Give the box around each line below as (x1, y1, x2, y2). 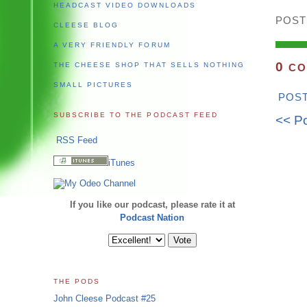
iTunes (108, 158, 135, 169)
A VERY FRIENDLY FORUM (53, 40, 171, 49)
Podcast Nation (120, 212, 184, 223)
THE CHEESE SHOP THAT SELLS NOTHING (53, 61, 245, 69)
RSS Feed (53, 135, 97, 146)
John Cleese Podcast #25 (53, 293, 156, 304)
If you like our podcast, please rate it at (69, 199, 235, 210)
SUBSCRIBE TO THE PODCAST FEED (53, 110, 218, 119)
